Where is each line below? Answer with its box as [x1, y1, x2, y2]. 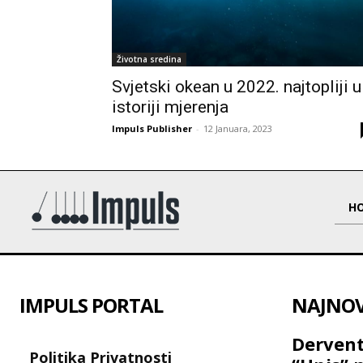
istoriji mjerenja [112, 97, 228, 117]
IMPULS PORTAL [19, 292, 163, 319]
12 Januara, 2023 [203, 122, 272, 135]
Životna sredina [117, 53, 181, 66]
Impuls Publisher [112, 122, 192, 135]
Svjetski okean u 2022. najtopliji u [112, 77, 361, 97]
